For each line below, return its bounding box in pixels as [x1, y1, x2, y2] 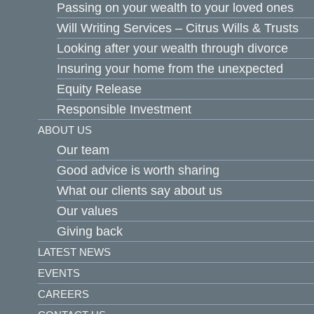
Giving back [57, 224, 123, 238]
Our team [57, 143, 109, 157]
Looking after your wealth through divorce [57, 41, 288, 55]
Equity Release [57, 82, 142, 96]
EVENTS [38, 267, 80, 279]
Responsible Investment [57, 102, 191, 116]
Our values [57, 204, 118, 218]
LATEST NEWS [38, 246, 111, 258]
